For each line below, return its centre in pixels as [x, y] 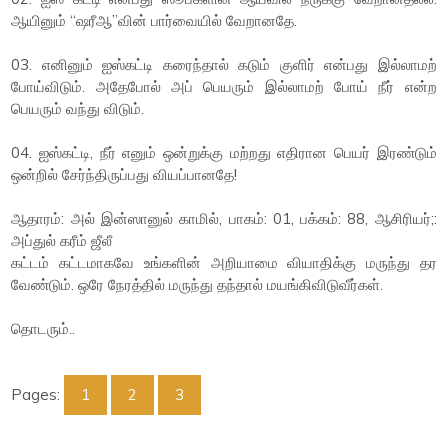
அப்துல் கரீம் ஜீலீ [62, 240]
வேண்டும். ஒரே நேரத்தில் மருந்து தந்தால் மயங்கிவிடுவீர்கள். [197, 284]
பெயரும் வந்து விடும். [78, 108]
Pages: [38, 394]
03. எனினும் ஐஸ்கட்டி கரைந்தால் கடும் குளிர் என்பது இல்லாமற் [224, 64]
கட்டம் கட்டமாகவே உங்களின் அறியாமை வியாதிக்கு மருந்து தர [224, 262]
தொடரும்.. [43, 328]
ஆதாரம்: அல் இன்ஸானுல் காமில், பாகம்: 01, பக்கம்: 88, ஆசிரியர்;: [224, 218]
